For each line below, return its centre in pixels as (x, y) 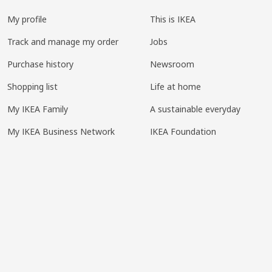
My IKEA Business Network (61, 131)
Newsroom (172, 64)
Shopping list (32, 87)
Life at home (175, 87)
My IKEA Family (37, 109)
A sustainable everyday (195, 109)
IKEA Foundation (183, 131)
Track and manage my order (63, 42)
